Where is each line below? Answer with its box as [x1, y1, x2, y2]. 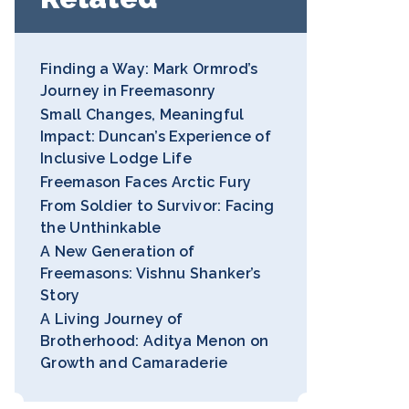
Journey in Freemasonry [40, 82, 216, 100]
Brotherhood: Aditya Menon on [40, 332, 269, 350]
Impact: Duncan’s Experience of [40, 128, 272, 145]
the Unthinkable [40, 219, 162, 236]
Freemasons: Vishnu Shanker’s [40, 265, 261, 282]
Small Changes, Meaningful [40, 106, 245, 123]
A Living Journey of [40, 310, 184, 328]
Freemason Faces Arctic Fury [40, 173, 252, 191]
